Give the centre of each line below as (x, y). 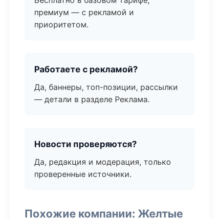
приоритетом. (61, 24)
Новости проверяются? (86, 144)
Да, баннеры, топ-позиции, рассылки (106, 87)
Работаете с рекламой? (86, 69)
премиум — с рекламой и (84, 12)
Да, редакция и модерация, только (103, 162)
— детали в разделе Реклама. (92, 99)
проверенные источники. (83, 174)
